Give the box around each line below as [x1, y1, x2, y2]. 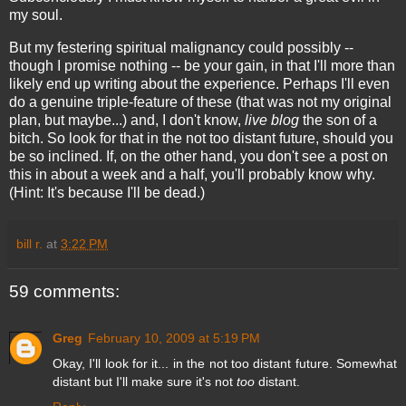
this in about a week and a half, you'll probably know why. [9, 166, 375, 182]
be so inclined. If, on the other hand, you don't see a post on [9, 148, 388, 164]
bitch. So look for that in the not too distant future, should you [9, 130, 393, 146]
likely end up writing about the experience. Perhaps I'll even [9, 75, 390, 92]
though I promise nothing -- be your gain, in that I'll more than [9, 57, 395, 73]
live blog [245, 111, 299, 128]
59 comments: [9, 281, 120, 301]
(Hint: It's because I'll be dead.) [9, 184, 205, 200]
